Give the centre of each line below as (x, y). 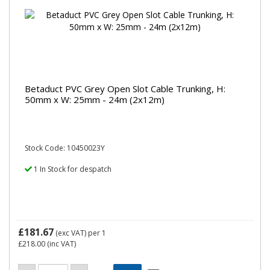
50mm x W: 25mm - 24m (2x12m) (95, 99)
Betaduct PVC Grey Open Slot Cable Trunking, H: (125, 88)
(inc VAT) (61, 244)
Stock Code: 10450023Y (65, 148)
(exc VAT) (71, 233)
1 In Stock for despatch (72, 169)
